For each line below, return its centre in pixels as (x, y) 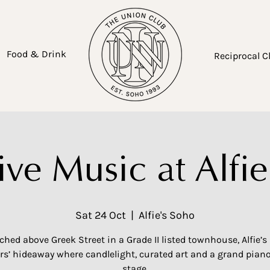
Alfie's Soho (167, 215)
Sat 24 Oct (101, 215)
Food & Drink (36, 54)
